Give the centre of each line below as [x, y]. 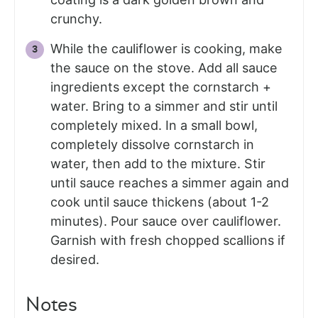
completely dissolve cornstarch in [152, 145]
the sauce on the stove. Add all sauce [164, 68]
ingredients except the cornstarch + [161, 87]
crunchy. [78, 19]
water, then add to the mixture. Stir [158, 164]
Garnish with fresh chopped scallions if [168, 241]
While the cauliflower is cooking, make [166, 49]
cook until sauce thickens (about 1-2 [160, 202]
